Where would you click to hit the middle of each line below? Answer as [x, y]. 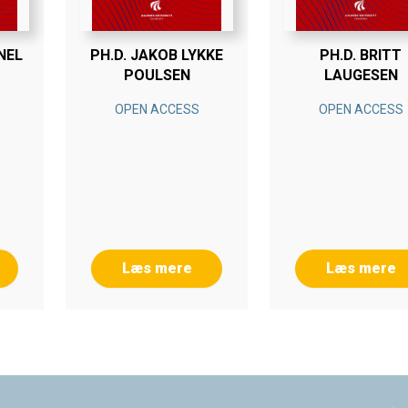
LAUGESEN [361, 75]
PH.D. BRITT [361, 55]
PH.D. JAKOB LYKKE [157, 55]
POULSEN [157, 75]
